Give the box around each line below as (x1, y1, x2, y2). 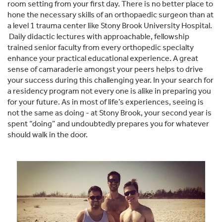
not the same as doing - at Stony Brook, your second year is (7, 108, 212, 118)
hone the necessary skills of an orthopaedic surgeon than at (7, 10, 214, 20)
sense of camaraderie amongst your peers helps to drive (7, 64, 203, 74)
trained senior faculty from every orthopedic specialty (7, 43, 194, 53)
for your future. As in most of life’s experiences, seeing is (7, 97, 204, 107)
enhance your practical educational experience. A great (7, 54, 198, 63)
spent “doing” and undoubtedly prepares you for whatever (7, 119, 209, 129)
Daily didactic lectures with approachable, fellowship (7, 32, 189, 42)
